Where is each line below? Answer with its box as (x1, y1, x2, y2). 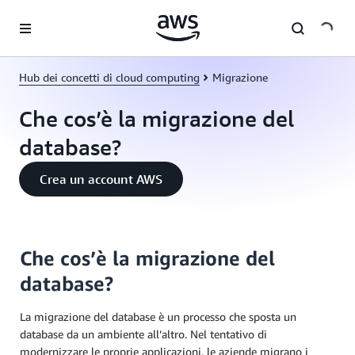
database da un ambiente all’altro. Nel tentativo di (20, 327, 267, 341)
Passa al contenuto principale (7, 9, 151, 22)
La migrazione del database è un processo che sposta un (20, 310, 296, 323)
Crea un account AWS (40, 171, 162, 187)
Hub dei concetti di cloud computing (19, 71, 200, 84)
